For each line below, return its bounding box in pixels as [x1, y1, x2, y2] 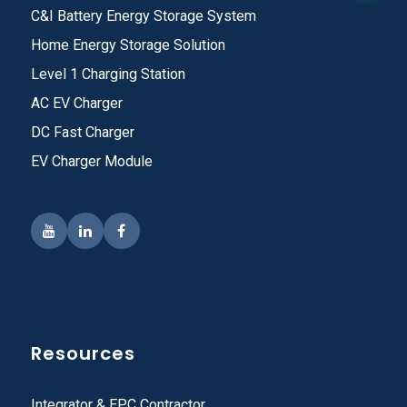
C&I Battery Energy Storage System [30, 6, 256, 25]
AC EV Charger [30, 94, 123, 112]
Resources [30, 340, 135, 366]
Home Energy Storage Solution [30, 35, 225, 54]
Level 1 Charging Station [30, 65, 185, 83]
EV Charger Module [30, 152, 153, 170]
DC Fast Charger [30, 123, 134, 141]
